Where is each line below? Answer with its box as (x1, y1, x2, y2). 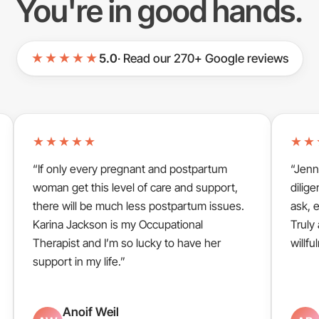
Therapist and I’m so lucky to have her (33, 235, 221, 250)
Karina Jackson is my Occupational (33, 216, 204, 231)
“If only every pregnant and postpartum (33, 161, 228, 176)
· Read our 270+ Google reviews (117, 51, 288, 66)
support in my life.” (33, 253, 126, 268)
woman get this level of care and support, (33, 179, 239, 194)
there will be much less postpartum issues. (33, 198, 245, 213)
